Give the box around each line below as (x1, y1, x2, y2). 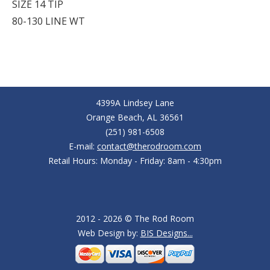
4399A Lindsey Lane (96, 97, 174, 108)
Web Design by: (77, 227, 140, 239)
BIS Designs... (140, 227, 193, 239)
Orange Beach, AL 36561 (86, 111, 184, 123)
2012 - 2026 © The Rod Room (76, 213, 194, 224)
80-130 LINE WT (12, 14, 85, 28)
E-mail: (69, 140, 97, 152)
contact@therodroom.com (97, 140, 201, 152)
